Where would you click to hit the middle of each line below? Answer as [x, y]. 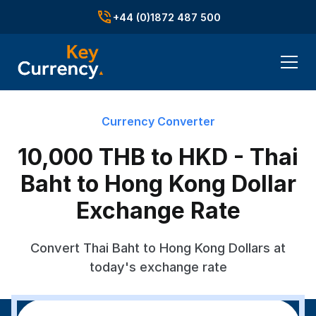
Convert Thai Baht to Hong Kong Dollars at [158, 248]
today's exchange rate [158, 267]
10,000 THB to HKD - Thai [158, 157]
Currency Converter [158, 121]
